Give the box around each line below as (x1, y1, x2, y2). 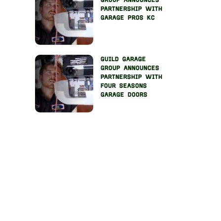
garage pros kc (100, 15, 155, 21)
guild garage (100, 56, 146, 62)
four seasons (100, 82, 147, 89)
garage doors (100, 91, 147, 98)
